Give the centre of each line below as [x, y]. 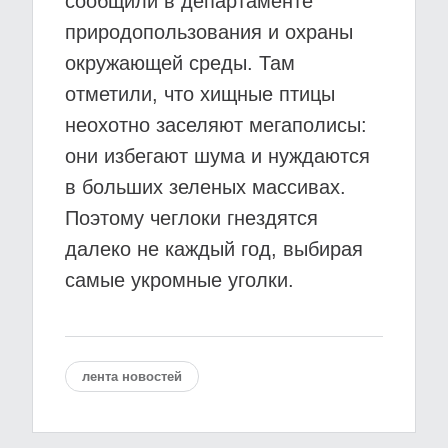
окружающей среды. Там [180, 63]
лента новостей [132, 376]
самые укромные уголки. [179, 280]
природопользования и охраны [209, 32]
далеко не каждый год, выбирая [214, 249]
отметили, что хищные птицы [200, 94]
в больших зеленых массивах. [205, 187]
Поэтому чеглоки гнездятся [191, 218]
